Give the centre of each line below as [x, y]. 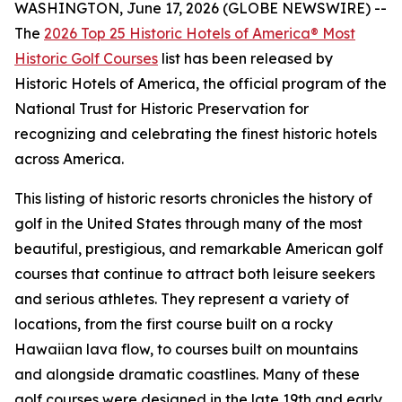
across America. [69, 159]
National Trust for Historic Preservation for [162, 109]
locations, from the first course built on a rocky [174, 324]
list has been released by [245, 58]
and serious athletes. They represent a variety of [182, 299]
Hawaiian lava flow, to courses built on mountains [186, 349]
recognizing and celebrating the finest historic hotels [196, 134]
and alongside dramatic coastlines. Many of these [187, 374]
